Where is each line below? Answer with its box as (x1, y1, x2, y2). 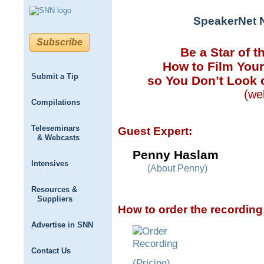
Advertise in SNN (31, 220, 93, 229)
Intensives (31, 159, 68, 168)
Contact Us (31, 246, 71, 255)
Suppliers (37, 194, 72, 203)
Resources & (31, 185, 77, 194)
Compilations (31, 98, 80, 107)
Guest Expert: (118, 124, 192, 137)
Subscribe (37, 37, 82, 47)
